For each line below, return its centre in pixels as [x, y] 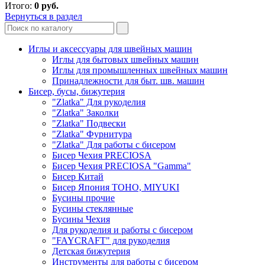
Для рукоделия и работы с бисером [122, 230]
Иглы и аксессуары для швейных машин [110, 49]
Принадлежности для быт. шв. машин [128, 80]
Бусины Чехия [81, 219]
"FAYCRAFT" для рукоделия [111, 240]
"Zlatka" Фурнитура [92, 134]
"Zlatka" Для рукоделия [99, 102]
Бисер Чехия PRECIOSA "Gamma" [122, 166]
